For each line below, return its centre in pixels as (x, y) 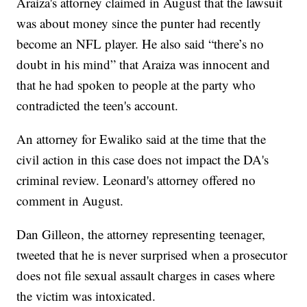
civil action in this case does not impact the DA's (143, 159)
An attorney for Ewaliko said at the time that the (142, 138)
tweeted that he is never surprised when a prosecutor (152, 254)
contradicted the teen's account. (98, 105)
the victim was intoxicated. (86, 295)
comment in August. (70, 200)
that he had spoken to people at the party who (136, 84)
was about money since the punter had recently (139, 23)
